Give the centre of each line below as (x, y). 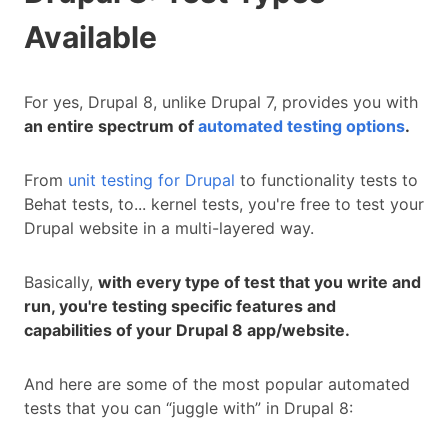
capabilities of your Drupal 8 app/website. (187, 330)
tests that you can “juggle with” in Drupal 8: (188, 408)
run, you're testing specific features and (180, 306)
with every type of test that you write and (259, 282)
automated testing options (301, 126)
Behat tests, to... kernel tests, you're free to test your (224, 204)
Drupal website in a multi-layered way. (171, 228)
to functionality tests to (326, 180)
